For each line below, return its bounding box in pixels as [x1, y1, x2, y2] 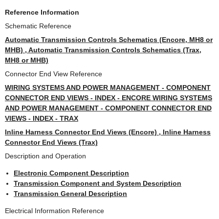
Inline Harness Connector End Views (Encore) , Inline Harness [5, 128, 211, 136]
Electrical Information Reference [5, 207, 104, 215]
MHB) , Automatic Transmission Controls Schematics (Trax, [5, 46, 201, 54]
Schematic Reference [5, 22, 71, 30]
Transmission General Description [14, 190, 127, 198]
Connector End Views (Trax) [5, 138, 98, 147]
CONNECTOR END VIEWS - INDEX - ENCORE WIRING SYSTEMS [5, 94, 212, 102]
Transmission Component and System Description [14, 179, 181, 188]
